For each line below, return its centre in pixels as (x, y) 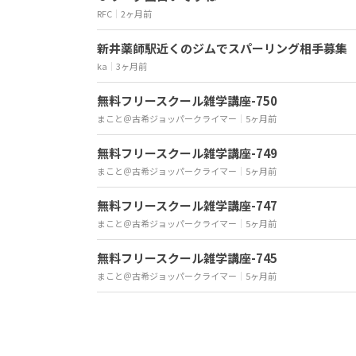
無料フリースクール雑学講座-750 (187, 101)
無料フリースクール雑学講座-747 (187, 205)
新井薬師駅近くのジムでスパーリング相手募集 (222, 48)
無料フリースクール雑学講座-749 (187, 153)
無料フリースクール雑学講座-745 (187, 258)
